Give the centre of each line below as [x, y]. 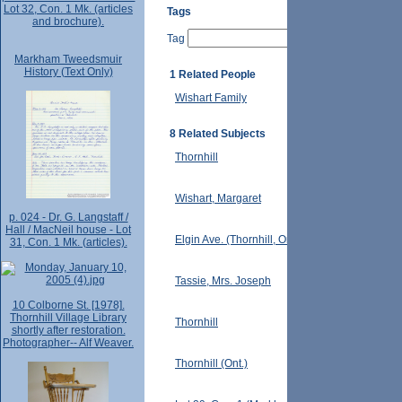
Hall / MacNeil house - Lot [68, 230]
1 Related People [213, 75]
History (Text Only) [68, 72]
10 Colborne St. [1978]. [68, 305]
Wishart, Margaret [218, 199]
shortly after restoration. [68, 330]
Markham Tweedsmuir [68, 59]
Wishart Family [211, 98]
